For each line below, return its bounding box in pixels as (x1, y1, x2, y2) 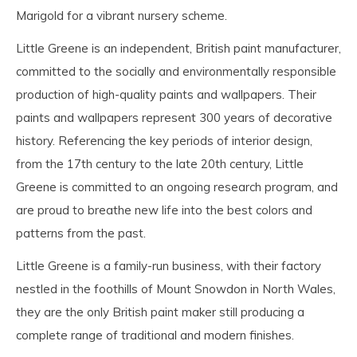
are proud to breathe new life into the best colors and (16, 202, 312, 218)
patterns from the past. (16, 226, 146, 241)
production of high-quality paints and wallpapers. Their (16, 87, 316, 102)
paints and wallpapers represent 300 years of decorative (16, 110, 332, 125)
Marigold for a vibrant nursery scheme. (16, 8, 227, 23)
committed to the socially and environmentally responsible (16, 64, 336, 79)
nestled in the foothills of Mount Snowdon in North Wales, (16, 281, 335, 296)
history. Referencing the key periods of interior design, (16, 133, 312, 148)
